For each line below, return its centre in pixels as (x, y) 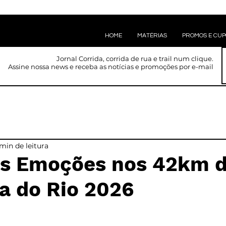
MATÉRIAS (152, 36)
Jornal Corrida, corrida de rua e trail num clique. (135, 59)
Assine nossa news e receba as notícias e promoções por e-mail (111, 67)
